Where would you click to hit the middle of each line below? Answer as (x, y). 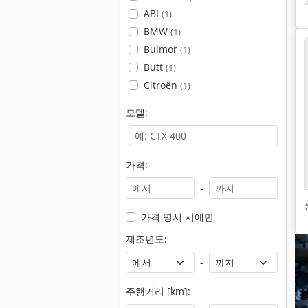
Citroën (162, 85)
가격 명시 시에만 (177, 217)
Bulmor (162, 49)
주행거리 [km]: (158, 291)
